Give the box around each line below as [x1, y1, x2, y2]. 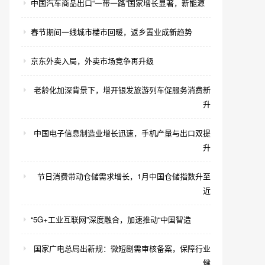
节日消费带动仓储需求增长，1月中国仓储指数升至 [37, 170, 211, 182]
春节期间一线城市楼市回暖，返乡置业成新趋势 [31, 26, 192, 37]
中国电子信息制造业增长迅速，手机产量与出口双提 [34, 127, 211, 138]
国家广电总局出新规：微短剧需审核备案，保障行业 [34, 243, 211, 254]
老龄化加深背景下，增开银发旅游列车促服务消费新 [34, 84, 211, 95]
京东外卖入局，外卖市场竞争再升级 [31, 55, 154, 66]
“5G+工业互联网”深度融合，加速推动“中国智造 [31, 214, 191, 225]
